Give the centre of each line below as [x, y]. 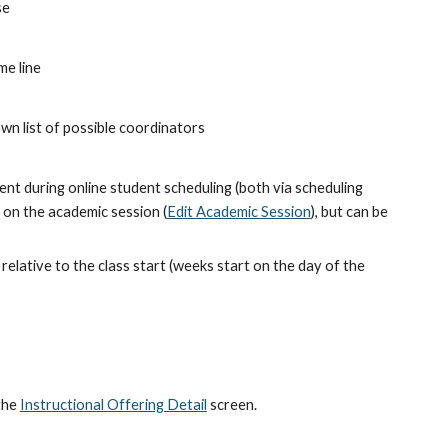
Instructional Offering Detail [113, 404]
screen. [231, 404]
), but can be [349, 211]
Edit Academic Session [238, 211]
